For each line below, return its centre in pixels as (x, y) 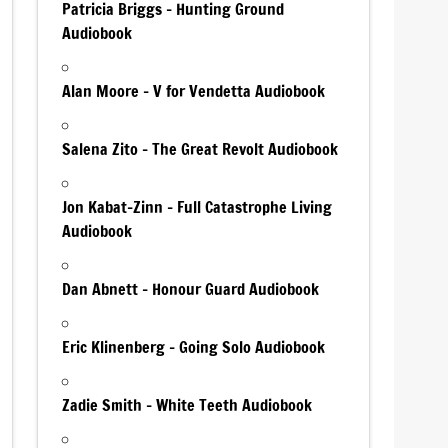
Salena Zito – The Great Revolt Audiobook (200, 148)
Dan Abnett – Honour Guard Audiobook (191, 288)
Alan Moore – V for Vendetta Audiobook (194, 90)
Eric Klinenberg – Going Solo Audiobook (194, 346)
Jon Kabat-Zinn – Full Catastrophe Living (197, 206)
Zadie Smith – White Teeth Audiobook (187, 404)
